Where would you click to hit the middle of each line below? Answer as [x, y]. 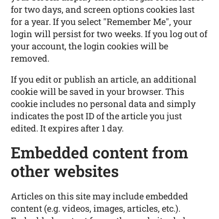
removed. [30, 58]
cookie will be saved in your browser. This [98, 92]
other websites [65, 171]
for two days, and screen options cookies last [103, 10]
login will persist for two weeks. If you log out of [109, 34]
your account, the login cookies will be [90, 46]
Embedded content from [100, 153]
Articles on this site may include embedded [100, 196]
